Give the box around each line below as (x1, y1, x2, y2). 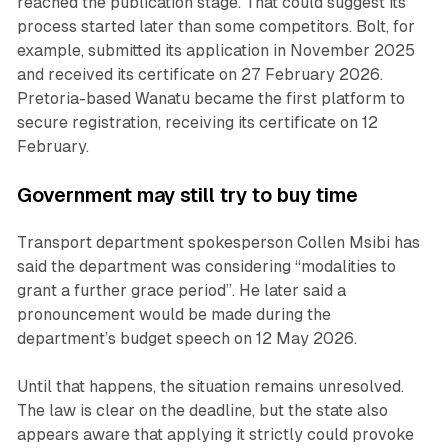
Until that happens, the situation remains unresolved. (16, 377, 404, 397)
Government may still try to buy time (16, 184, 358, 207)
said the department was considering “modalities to (16, 257, 396, 277)
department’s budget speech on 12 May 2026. (16, 329, 357, 349)
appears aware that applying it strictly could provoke (16, 425, 414, 445)
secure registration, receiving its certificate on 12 (16, 113, 378, 133)
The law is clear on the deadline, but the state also (16, 401, 388, 421)
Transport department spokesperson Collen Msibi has (16, 233, 420, 253)
